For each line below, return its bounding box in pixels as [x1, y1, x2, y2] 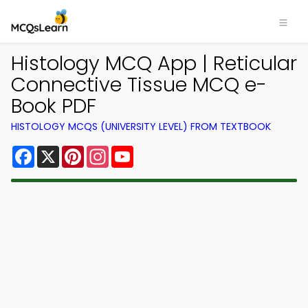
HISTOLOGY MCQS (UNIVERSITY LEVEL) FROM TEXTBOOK [11, 120, 271, 133]
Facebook [34, 143, 89, 159]
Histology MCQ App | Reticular [11, 49, 297, 77]
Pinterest [84, 143, 133, 159]
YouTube [133, 143, 180, 159]
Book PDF [11, 92, 96, 120]
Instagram [109, 143, 165, 159]
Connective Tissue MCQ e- [11, 71, 267, 98]
